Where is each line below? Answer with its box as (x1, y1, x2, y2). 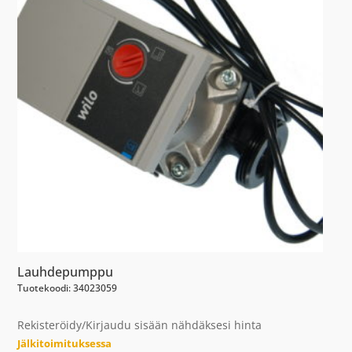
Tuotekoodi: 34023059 (17, 281, 118, 295)
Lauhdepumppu (17, 263, 114, 281)
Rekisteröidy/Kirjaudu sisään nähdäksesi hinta (17, 317, 262, 333)
